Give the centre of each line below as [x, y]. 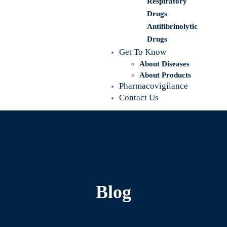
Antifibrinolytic [172, 26]
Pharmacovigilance [154, 86]
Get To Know [143, 52]
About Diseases [164, 64]
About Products [165, 75]
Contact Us [139, 98]
